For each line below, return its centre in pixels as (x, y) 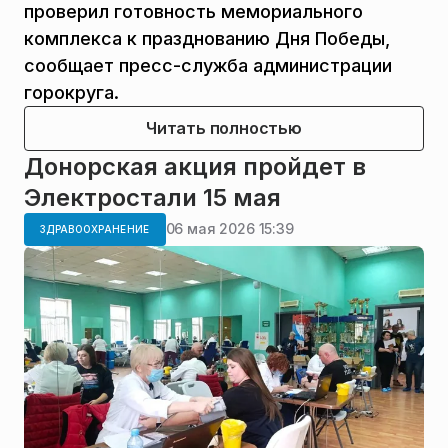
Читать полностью (224, 127)
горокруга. (71, 92)
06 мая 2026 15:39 (229, 229)
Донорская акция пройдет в (195, 166)
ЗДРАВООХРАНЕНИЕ (95, 228)
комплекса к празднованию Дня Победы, (207, 38)
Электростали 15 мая (152, 197)
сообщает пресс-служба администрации (208, 65)
